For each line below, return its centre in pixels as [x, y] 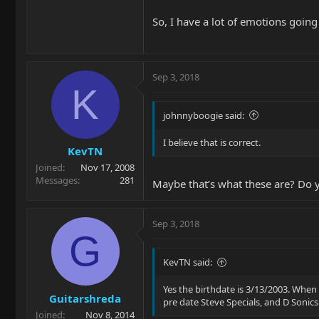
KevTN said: [188, 262]
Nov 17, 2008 [108, 167]
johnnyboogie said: [204, 115]
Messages [57, 180]
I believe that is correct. [212, 142]
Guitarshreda [85, 298]
